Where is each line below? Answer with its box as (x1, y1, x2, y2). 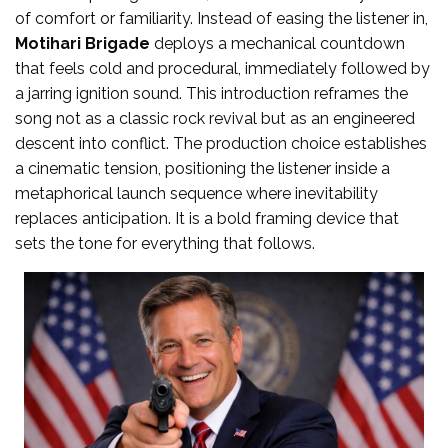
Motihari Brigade (15, 33, 154, 53)
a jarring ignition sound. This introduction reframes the (15, 83, 408, 103)
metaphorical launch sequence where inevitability (15, 183, 378, 203)
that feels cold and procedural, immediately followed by (15, 58, 430, 78)
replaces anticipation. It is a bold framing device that (15, 208, 399, 228)
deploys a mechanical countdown (154, 33, 405, 53)
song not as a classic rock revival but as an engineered (15, 108, 415, 128)
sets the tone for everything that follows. (15, 233, 315, 253)
